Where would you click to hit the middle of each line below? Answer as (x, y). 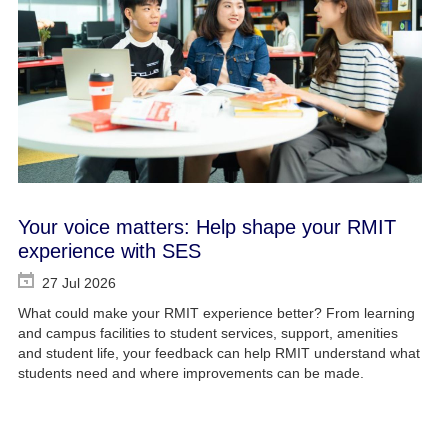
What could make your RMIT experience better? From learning (216, 313)
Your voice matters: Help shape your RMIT (206, 227)
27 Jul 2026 (78, 283)
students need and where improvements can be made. (190, 373)
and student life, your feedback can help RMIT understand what (218, 353)
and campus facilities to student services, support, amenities (207, 333)
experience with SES (109, 251)
